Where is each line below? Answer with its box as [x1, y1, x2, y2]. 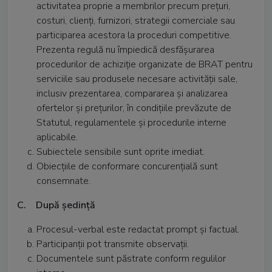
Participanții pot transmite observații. [36, 237, 189, 251]
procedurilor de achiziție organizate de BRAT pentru [36, 58, 253, 71]
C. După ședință [17, 199, 95, 212]
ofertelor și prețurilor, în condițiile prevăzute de [36, 101, 231, 115]
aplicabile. [36, 131, 78, 144]
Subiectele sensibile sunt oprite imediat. [36, 145, 205, 158]
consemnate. [36, 174, 90, 188]
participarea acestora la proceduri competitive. [36, 29, 231, 42]
